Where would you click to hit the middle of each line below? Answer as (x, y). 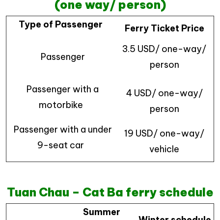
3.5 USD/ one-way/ (164, 49)
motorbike (61, 105)
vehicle (164, 149)
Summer (102, 212)
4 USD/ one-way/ (164, 93)
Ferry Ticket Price (164, 28)
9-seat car (61, 145)
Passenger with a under (61, 129)
